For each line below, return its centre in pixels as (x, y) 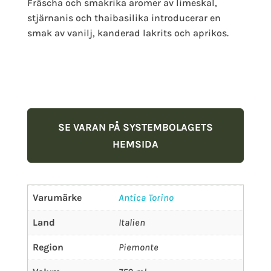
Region (48, 247)
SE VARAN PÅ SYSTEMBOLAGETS (135, 127)
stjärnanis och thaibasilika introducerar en (124, 18)
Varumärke (57, 198)
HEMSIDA (135, 144)
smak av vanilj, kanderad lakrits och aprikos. (128, 33)
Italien (132, 223)
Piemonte (138, 247)
